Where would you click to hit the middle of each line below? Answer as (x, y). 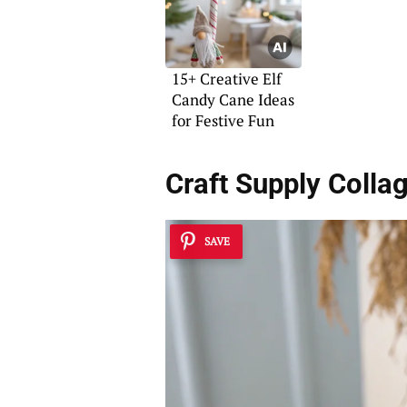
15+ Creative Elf (226, 79)
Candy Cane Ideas (233, 99)
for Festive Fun (223, 120)
